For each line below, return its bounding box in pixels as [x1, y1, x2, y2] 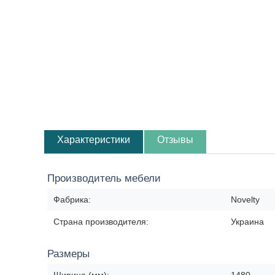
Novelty [231, 195, 260, 204]
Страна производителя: [53, 217, 149, 227]
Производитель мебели [47, 172, 161, 184]
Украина [231, 217, 264, 227]
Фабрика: [53, 195, 91, 204]
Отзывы [157, 134, 193, 145]
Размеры [47, 248, 90, 260]
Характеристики [57, 134, 130, 145]
